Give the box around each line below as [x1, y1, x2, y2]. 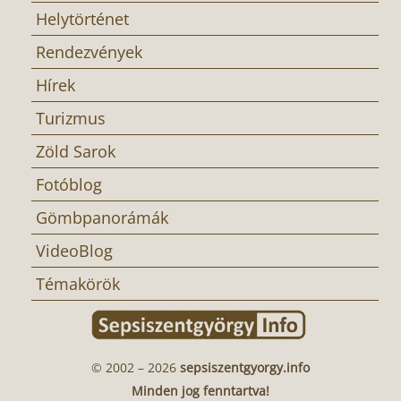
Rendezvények [36, 41, 142, 64]
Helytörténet [36, 8, 129, 30]
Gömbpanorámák [36, 207, 168, 229]
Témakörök [36, 273, 120, 295]
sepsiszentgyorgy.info [176, 359, 310, 377]
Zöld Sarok [36, 141, 115, 163]
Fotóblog [36, 174, 102, 196]
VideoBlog [36, 240, 113, 262]
